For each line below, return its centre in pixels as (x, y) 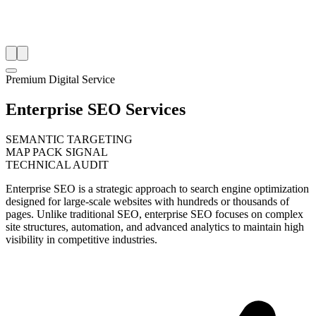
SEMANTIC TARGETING (69, 139)
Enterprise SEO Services (96, 109)
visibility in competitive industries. (81, 239)
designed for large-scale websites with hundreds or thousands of (147, 201)
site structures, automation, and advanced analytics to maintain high (155, 226)
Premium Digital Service (60, 79)
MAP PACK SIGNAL (57, 152)
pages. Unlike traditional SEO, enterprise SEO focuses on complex (154, 214)
